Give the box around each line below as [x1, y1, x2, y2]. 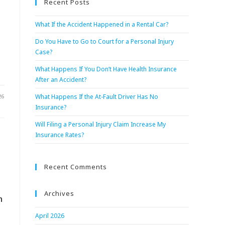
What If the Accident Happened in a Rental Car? [35, 20, 168, 29]
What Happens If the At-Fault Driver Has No [35, 92, 158, 101]
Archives [44, 189, 74, 198]
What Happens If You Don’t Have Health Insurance [35, 65, 177, 73]
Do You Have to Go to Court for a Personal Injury [35, 37, 174, 46]
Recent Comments [44, 162, 107, 171]
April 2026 [35, 211, 64, 220]
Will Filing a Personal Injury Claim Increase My [35, 120, 166, 129]
